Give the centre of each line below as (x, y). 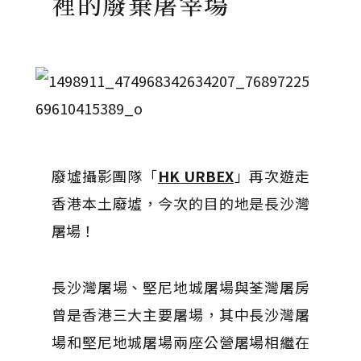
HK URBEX (195, 176)
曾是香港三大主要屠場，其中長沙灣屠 (180, 314)
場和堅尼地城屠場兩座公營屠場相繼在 (180, 342)
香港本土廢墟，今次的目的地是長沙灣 (180, 203)
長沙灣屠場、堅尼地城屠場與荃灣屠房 (180, 287)
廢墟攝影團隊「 (105, 176)
